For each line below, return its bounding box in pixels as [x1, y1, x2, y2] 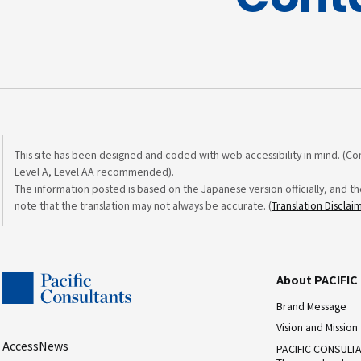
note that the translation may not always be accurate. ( [15, 198, 272, 214]
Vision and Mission [276, 320, 359, 335]
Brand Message [276, 298, 347, 313]
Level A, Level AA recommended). [15, 164, 175, 180]
